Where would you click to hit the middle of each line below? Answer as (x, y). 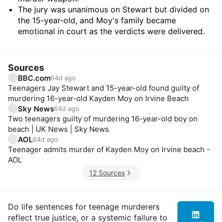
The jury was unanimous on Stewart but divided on (113, 9)
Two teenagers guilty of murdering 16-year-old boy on (103, 119)
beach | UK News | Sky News (58, 129)
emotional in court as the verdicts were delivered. (111, 31)
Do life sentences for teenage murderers (84, 207)
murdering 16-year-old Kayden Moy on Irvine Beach (98, 98)
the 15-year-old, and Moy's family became (97, 20)
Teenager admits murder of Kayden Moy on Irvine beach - (109, 149)
